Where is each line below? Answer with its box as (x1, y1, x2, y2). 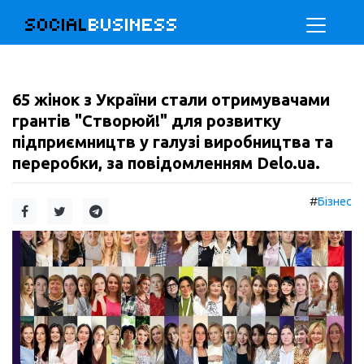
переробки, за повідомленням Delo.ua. (12, 154, 320, 172)
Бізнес (318, 195, 352, 208)
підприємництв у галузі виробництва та (12, 132, 333, 151)
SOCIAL (25, 14, 89, 36)
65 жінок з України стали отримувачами (12, 90, 330, 109)
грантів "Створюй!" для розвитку (12, 111, 281, 130)
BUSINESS (89, 14, 179, 36)
